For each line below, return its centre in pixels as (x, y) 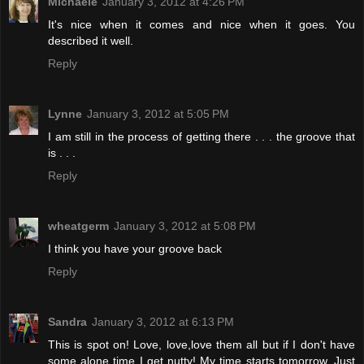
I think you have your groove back (135, 249)
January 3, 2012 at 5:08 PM (185, 226)
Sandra (67, 322)
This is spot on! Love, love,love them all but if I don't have (201, 345)
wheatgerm (78, 226)
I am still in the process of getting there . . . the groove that (201, 137)
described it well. (91, 41)
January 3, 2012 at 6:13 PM (163, 322)
